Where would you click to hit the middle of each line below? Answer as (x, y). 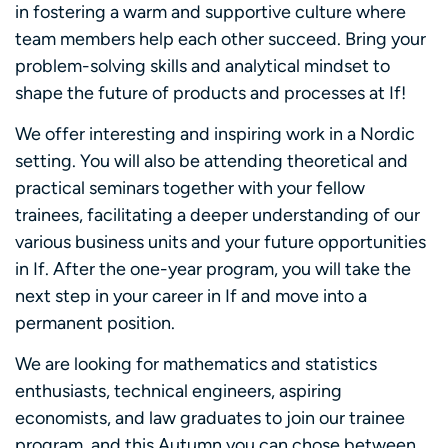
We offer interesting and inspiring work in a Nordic (215, 134)
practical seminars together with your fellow (190, 188)
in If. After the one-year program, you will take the (213, 269)
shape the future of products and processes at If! (210, 92)
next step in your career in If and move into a (191, 296)
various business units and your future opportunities (220, 242)
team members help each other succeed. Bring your (220, 38)
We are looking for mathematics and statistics (196, 364)
